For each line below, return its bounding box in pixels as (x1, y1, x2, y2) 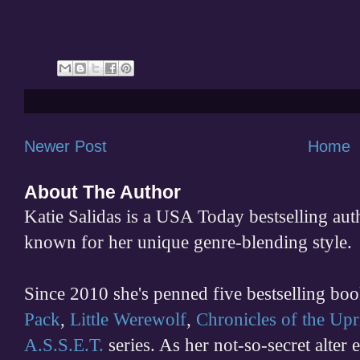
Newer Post (24, 137, 107, 155)
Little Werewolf (70, 309, 186, 329)
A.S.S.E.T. (24, 334, 104, 355)
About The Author (24, 182, 181, 202)
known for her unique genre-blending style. (24, 231, 352, 252)
